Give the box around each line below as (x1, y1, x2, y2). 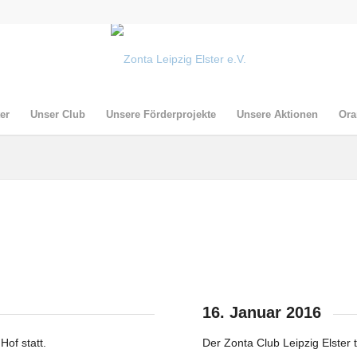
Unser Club (30, 108, 86, 120)
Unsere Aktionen (237, 108, 319, 120)
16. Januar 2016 (202, 304, 321, 321)
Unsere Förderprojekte (106, 108, 217, 120)
